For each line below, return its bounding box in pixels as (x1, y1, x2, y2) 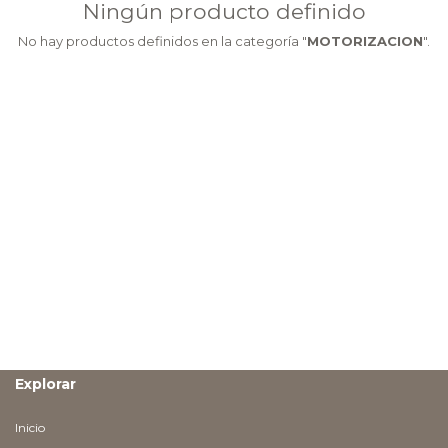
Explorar (15, 375, 76, 394)
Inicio (15, 420, 45, 436)
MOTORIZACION (307, 33, 423, 50)
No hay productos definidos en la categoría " (18, 33, 307, 50)
